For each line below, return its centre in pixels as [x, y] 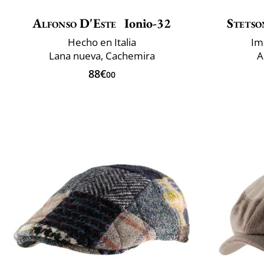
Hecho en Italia [102, 42]
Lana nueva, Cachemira [102, 56]
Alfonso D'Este [74, 24]
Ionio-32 [146, 24]
